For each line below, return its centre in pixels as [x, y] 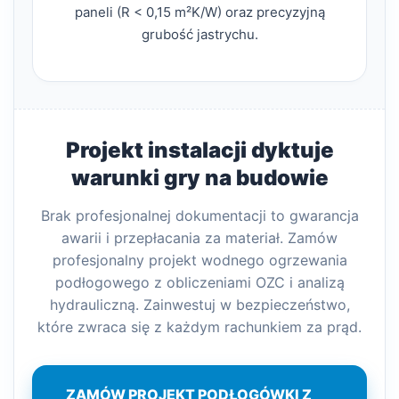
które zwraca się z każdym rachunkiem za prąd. [199, 327]
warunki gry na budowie [199, 178]
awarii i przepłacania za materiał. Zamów [199, 238]
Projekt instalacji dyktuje [199, 150]
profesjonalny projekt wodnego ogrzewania [199, 260]
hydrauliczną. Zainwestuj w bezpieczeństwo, [199, 305]
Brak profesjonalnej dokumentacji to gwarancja [199, 216]
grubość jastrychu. [199, 34]
